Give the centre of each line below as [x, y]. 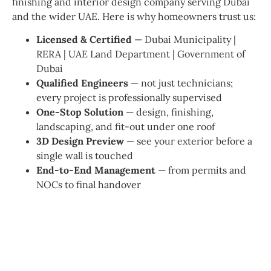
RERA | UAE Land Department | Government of [141, 54]
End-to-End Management [96, 170]
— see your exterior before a [188, 141]
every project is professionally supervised [129, 98]
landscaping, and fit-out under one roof [126, 127]
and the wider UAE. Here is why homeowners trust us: [134, 16]
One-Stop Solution [80, 112]
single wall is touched [85, 156]
